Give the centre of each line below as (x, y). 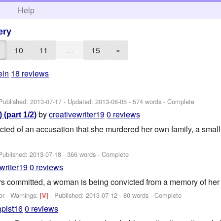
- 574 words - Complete (161, 101)
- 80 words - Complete (150, 195)
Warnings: (25, 195)
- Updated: (79, 101)
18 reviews (30, 74)
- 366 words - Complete (95, 154)
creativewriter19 (77, 114)
